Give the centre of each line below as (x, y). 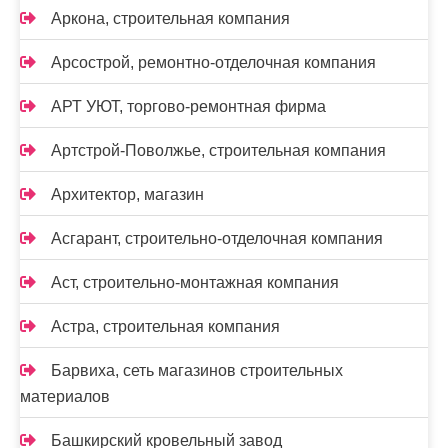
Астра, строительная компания (165, 327)
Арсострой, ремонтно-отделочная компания (213, 63)
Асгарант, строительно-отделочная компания (217, 239)
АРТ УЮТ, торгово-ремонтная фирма (188, 107)
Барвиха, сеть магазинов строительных (197, 371)
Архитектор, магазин (127, 195)
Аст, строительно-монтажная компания (195, 283)
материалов (65, 397)
